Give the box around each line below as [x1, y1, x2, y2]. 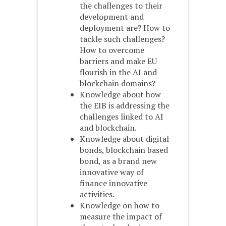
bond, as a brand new [80, 155, 157, 167]
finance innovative [80, 178, 147, 189]
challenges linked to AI [80, 111, 163, 123]
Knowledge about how [80, 89, 161, 100]
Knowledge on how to [80, 200, 159, 211]
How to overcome [80, 44, 144, 56]
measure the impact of [80, 211, 162, 222]
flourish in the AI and [80, 67, 157, 78]
